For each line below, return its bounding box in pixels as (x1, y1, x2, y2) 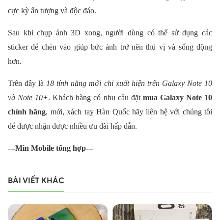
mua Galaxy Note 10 (142, 93, 213, 102)
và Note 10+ (8, 93, 49, 102)
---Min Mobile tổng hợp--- (8, 144, 93, 153)
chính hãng (8, 108, 46, 116)
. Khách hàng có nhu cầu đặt (48, 93, 143, 102)
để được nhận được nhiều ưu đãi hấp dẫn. (8, 122, 137, 131)
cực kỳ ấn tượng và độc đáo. (8, 6, 96, 15)
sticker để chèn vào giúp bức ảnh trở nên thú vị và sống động (8, 43, 212, 52)
